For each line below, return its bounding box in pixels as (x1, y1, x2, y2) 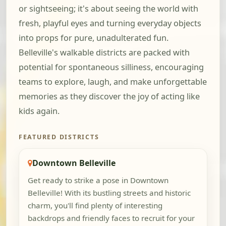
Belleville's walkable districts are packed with (19, 47, 190, 59)
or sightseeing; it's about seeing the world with (19, 3, 198, 15)
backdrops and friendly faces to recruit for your (27, 213, 195, 223)
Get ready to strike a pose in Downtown (27, 175, 168, 186)
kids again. (19, 105, 60, 117)
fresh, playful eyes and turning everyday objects (19, 18, 201, 29)
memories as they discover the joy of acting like (19, 91, 200, 102)
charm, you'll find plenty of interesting (27, 200, 162, 211)
